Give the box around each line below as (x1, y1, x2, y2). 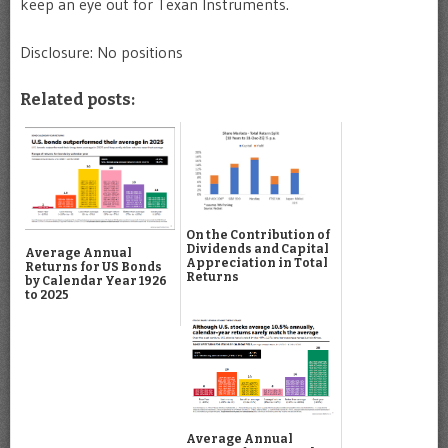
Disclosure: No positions (20, 41, 183, 62)
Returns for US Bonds (25, 260, 162, 275)
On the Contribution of (186, 228, 330, 243)
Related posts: (20, 89, 135, 109)
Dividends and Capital (186, 242, 329, 257)
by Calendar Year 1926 (25, 274, 167, 289)
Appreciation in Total (186, 256, 328, 271)
